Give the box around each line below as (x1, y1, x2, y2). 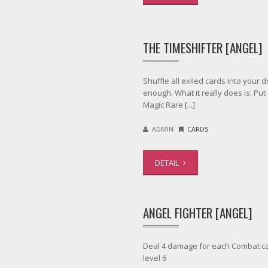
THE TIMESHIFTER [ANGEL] (143, 38, 263, 57)
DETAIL (155, 157, 181, 168)
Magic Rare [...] (143, 99, 195, 110)
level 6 (143, 252, 166, 263)
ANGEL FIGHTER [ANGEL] (143, 203, 252, 222)
